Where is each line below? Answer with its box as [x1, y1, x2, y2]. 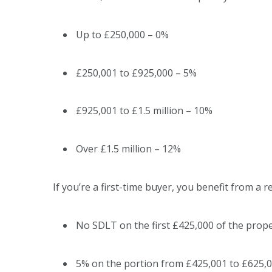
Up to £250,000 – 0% [76, 27, 171, 41]
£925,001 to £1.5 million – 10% [76, 104, 215, 118]
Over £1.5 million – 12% [76, 142, 183, 156]
